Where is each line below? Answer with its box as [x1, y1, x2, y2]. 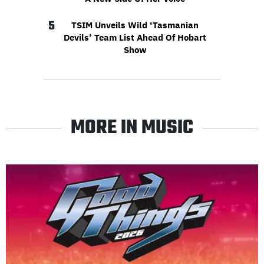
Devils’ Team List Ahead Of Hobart [64, 32, 206, 44]
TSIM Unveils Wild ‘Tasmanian [71, 19, 199, 31]
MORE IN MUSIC [71, 113, 193, 144]
